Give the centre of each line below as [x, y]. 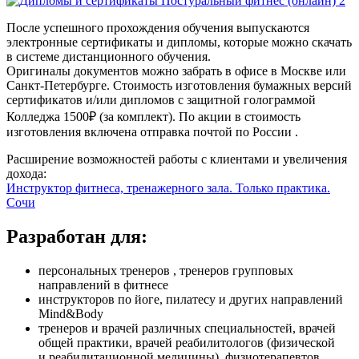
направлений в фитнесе [103, 285]
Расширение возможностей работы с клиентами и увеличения [177, 159]
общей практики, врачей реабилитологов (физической [187, 343]
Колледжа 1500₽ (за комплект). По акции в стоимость [153, 117]
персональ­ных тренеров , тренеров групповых [166, 271]
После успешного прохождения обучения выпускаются [158, 28]
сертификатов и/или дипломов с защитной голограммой [161, 100]
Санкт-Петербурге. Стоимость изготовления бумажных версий [179, 86]
